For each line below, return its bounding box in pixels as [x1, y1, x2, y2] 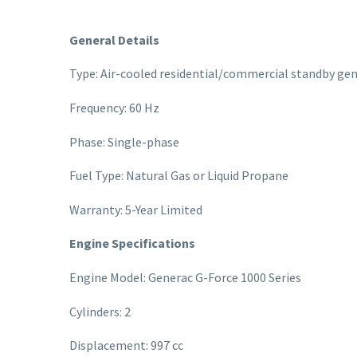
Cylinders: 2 [69, 303, 131, 320]
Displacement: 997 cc [69, 337, 183, 354]
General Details [69, 31, 159, 48]
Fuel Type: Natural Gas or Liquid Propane [69, 167, 288, 184]
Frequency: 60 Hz [69, 99, 159, 116]
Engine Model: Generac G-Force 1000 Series [69, 269, 301, 285]
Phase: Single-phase [69, 133, 179, 150]
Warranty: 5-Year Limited [69, 201, 202, 218]
